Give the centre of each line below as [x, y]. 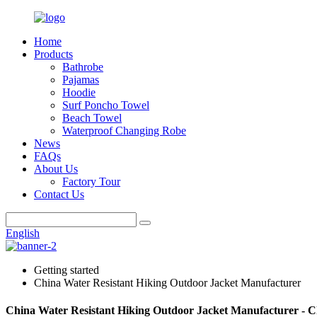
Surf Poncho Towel [106, 105]
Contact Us [59, 194]
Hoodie [79, 92]
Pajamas [81, 80]
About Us [56, 169]
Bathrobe [83, 67]
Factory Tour [91, 181]
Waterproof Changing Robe [124, 131]
